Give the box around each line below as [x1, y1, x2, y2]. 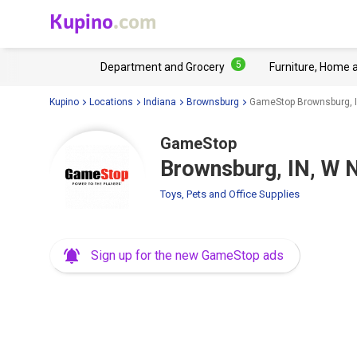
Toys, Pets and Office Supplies [160, 188, 300, 200]
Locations [89, 96, 133, 108]
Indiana [143, 96, 176, 108]
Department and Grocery [100, 61, 225, 73]
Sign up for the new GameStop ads [91, 248, 284, 263]
